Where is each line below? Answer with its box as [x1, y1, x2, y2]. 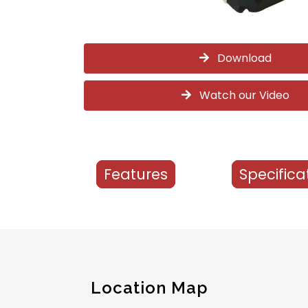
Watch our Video [190, 87, 289, 103]
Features [104, 164, 168, 184]
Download [208, 49, 272, 66]
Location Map [91, 277, 208, 298]
